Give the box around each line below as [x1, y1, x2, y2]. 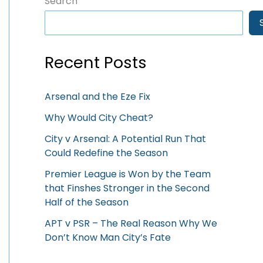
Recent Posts [45, 51, 147, 75]
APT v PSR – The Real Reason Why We [45, 217, 217, 231]
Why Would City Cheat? [45, 111, 153, 125]
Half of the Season [45, 195, 129, 210]
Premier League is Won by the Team [45, 167, 211, 181]
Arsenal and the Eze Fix [45, 90, 150, 104]
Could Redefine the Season [45, 146, 168, 160]
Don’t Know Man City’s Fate [45, 231, 171, 245]
